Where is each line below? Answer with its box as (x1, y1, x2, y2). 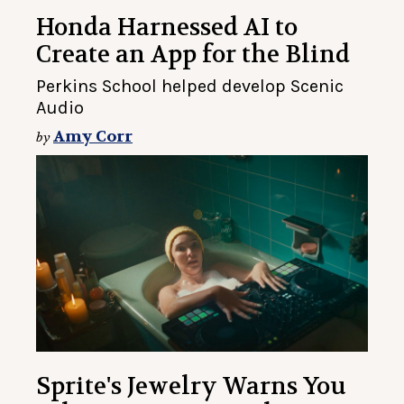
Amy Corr (53, 126, 133, 148)
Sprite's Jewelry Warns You (36, 372, 346, 402)
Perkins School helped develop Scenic (36, 76, 344, 97)
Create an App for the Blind (36, 40, 350, 70)
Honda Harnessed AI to (36, 13, 298, 43)
